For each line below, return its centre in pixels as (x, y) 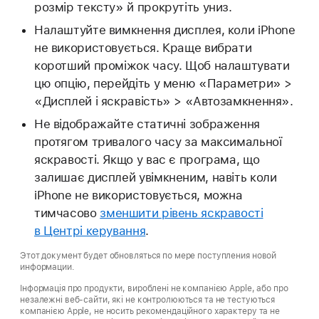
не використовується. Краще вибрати (143, 47)
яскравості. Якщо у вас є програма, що (147, 159)
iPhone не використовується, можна (138, 195)
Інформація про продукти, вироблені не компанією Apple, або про (154, 288)
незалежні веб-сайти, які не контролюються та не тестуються (148, 299)
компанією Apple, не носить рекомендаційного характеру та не (150, 311)
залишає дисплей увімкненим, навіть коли (155, 177)
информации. (47, 267)
